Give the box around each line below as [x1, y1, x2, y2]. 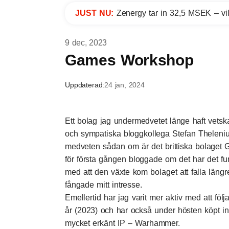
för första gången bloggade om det [65, 155, 190, 164]
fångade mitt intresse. [65, 180, 142, 189]
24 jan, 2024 [104, 81, 145, 89]
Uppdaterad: [65, 81, 105, 89]
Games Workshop [65, 52, 194, 68]
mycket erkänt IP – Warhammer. [65, 219, 180, 227]
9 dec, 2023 [65, 38, 107, 47]
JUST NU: [75, 9, 117, 17]
